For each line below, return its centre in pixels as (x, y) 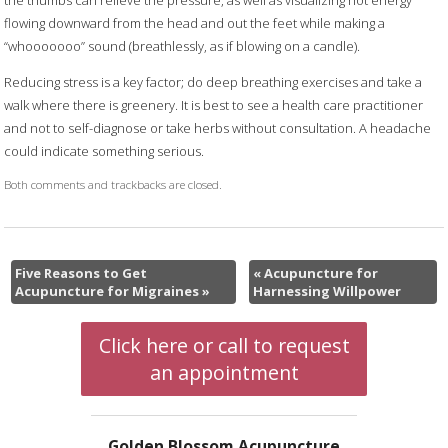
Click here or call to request (224, 346)
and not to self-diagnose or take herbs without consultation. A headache (218, 127)
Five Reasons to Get (80, 273)
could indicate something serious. (104, 150)
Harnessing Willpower (326, 291)
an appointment (224, 373)
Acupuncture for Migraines (108, 291)
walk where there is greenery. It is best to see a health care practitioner (214, 104)
